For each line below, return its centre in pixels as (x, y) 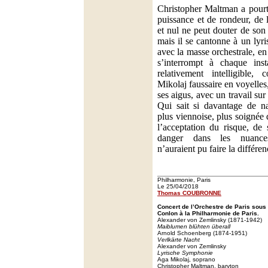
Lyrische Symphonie (185, 253)
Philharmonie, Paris (184, 180)
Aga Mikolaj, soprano (186, 259)
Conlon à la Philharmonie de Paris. (208, 213)
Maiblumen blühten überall (194, 226)
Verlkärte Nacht (179, 240)
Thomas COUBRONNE (189, 193)
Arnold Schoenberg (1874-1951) (202, 233)
